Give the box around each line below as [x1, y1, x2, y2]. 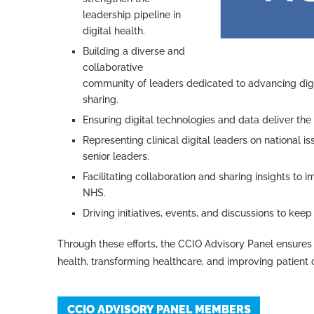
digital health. [83, 25, 145, 36]
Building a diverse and [83, 46, 185, 57]
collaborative [83, 62, 143, 73]
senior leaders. [83, 151, 149, 162]
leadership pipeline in [83, 9, 181, 20]
